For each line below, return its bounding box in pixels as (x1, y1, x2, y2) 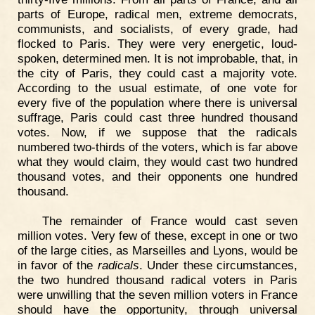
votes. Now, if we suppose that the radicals (18, 125, 297, 140)
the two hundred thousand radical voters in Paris (18, 272, 297, 287)
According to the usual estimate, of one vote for (18, 81, 297, 96)
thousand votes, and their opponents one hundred (18, 169, 297, 184)
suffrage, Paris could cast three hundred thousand (18, 110, 297, 125)
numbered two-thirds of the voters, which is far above (18, 140, 297, 155)
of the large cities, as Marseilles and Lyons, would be (18, 243, 297, 257)
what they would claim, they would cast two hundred (18, 155, 297, 169)
